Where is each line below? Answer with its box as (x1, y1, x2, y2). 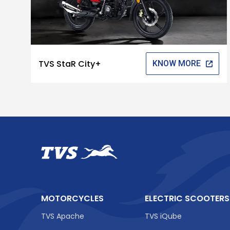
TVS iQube (145, 210, 182, 221)
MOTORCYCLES (41, 192, 104, 204)
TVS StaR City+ (39, 57, 102, 70)
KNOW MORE (152, 59, 201, 69)
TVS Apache (41, 210, 84, 221)
